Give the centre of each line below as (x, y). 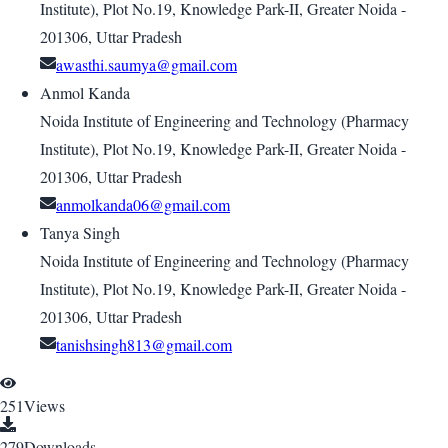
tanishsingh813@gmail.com (144, 345)
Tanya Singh (80, 233)
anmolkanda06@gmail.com (143, 205)
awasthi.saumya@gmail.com (146, 65)
